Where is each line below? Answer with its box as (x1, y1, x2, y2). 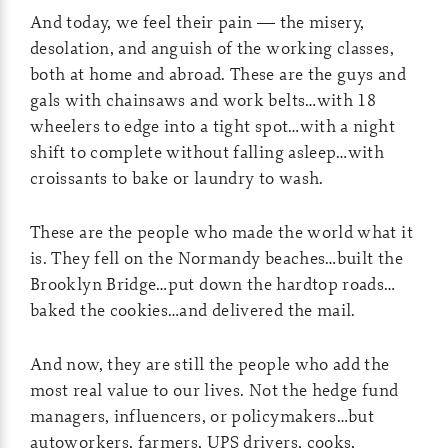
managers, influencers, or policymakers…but (30, 404, 375, 427)
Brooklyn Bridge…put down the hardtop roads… (30, 272, 396, 295)
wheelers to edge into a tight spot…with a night (30, 114, 395, 137)
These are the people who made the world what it (30, 220, 413, 243)
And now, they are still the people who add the (30, 352, 390, 375)
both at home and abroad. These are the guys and (30, 62, 406, 85)
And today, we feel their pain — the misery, (30, 10, 365, 33)
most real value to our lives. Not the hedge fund (30, 378, 399, 401)
